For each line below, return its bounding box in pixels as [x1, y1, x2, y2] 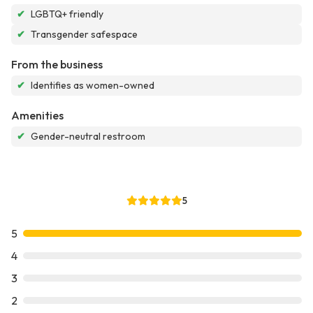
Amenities [11, 108, 64, 123]
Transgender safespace [31, 28, 138, 41]
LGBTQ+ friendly [31, 8, 103, 21]
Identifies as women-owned [31, 79, 154, 92]
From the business [11, 57, 103, 72]
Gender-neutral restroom [31, 130, 145, 143]
